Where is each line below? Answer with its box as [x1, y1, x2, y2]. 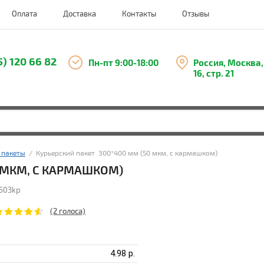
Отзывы [181, 9, 209, 19]
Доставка [62, 9, 96, 19]
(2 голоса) [50, 207, 86, 217]
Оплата [11, 9, 37, 19]
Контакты [121, 9, 156, 19]
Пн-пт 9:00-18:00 [88, 58, 159, 69]
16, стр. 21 [193, 68, 234, 80]
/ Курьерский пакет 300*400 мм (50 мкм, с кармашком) [25, 149, 217, 158]
